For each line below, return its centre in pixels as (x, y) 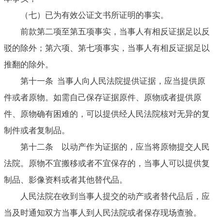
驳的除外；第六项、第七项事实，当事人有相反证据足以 (107, 48)
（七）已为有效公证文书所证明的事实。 (94, 15)
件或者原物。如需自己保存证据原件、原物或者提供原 (103, 97)
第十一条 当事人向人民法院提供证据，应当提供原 (113, 81)
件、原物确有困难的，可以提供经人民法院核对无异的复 (107, 114)
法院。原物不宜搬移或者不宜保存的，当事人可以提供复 (107, 163)
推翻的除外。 (29, 64)
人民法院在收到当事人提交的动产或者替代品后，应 (115, 196)
